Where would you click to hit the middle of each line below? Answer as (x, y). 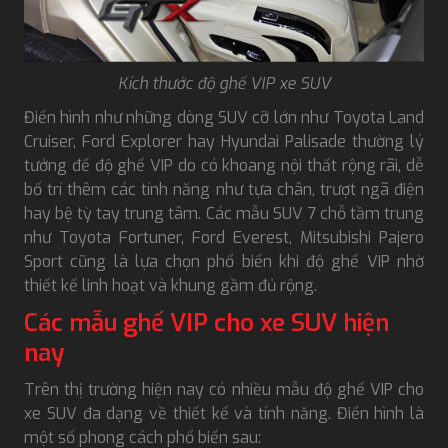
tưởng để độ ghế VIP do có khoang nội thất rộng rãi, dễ (224, 165)
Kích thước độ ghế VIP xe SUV (224, 83)
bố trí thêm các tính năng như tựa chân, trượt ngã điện (224, 189)
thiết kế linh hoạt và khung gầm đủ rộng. (170, 285)
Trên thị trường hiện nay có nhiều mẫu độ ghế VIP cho (224, 389)
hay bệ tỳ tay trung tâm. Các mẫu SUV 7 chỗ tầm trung (224, 213)
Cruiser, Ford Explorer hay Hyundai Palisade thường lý (224, 141)
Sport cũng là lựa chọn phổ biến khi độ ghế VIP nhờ (224, 261)
